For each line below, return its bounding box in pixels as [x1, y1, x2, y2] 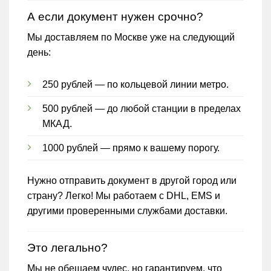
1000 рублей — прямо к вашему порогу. [42, 143, 220, 153]
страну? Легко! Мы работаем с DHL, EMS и [27, 190, 220, 201]
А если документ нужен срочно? [27, 10, 203, 23]
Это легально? [27, 241, 108, 254]
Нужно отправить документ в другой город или [27, 175, 237, 186]
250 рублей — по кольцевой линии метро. [42, 79, 229, 90]
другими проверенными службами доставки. [27, 205, 227, 216]
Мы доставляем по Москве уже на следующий [27, 32, 235, 43]
